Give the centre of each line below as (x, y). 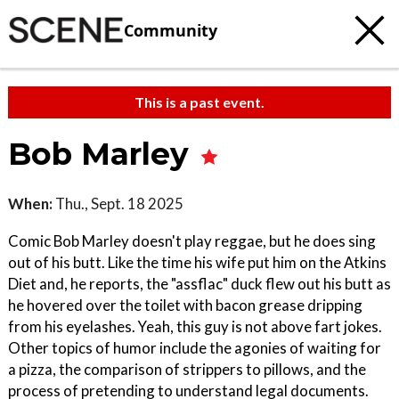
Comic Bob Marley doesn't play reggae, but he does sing (192, 241)
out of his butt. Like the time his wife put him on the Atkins (197, 262)
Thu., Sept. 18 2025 (118, 204)
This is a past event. (199, 102)
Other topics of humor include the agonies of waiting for (195, 348)
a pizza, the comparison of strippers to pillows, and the (187, 369)
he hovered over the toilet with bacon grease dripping (185, 305)
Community (171, 30)
